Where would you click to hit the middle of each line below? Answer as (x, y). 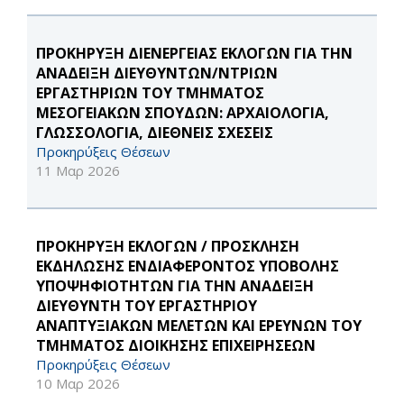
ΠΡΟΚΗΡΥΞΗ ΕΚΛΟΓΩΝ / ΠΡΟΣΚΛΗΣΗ (168, 247)
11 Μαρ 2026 (78, 171)
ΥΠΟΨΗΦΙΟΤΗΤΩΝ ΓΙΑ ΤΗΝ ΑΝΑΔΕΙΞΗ (175, 286)
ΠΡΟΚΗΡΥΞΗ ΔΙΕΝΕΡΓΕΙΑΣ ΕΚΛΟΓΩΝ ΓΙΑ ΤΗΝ (194, 54)
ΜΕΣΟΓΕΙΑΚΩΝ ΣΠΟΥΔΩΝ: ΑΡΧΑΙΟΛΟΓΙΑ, (183, 113)
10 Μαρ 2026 (78, 384)
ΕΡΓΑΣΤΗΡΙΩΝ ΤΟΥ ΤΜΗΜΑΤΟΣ (150, 93)
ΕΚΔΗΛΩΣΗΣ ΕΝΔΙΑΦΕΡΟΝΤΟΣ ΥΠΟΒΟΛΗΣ (188, 266)
